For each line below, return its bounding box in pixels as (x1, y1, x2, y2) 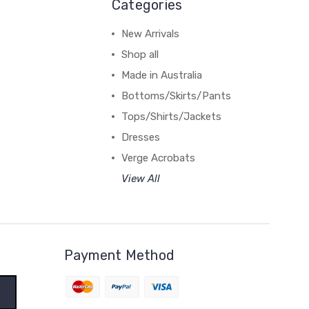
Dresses (121, 130, 160, 143)
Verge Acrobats (121, 151, 195, 164)
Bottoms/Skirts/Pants (121, 89, 231, 102)
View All (121, 172, 160, 185)
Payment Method (63, 246, 175, 263)
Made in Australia (121, 68, 202, 81)
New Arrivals (121, 27, 179, 40)
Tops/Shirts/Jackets (121, 110, 221, 123)
